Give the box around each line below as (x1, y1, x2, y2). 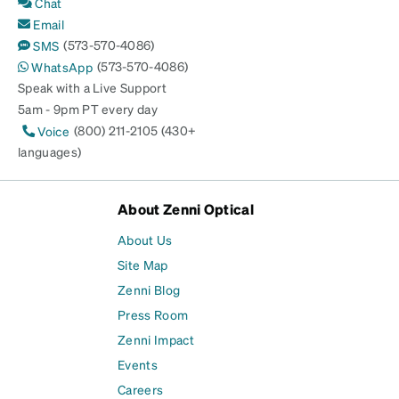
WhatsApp (31, 59, 93, 76)
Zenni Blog (118, 281, 181, 298)
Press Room (118, 306, 189, 323)
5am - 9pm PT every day (18, 101, 159, 118)
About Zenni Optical (118, 199, 255, 219)
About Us (118, 232, 173, 248)
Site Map (118, 256, 168, 273)
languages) (18, 143, 82, 160)
